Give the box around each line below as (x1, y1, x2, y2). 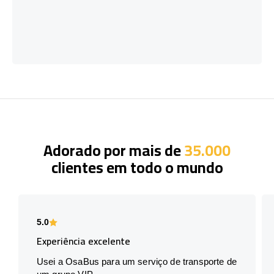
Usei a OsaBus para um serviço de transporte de (37, 256, 237, 267)
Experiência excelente (37, 231, 130, 250)
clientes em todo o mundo (51, 152, 223, 182)
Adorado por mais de (43, 135, 184, 165)
